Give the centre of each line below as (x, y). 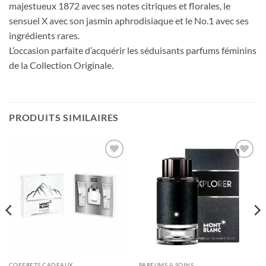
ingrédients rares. (44, 35)
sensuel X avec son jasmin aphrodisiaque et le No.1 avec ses (129, 20)
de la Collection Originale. (61, 65)
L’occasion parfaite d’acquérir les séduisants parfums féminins (133, 50)
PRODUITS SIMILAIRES (64, 118)
